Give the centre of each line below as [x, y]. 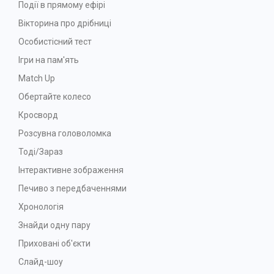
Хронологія [41, 206]
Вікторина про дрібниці [65, 23]
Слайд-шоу [41, 261]
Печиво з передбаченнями [72, 188]
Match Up [37, 78]
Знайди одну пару [54, 225]
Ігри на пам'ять [49, 60]
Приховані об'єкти [54, 243]
